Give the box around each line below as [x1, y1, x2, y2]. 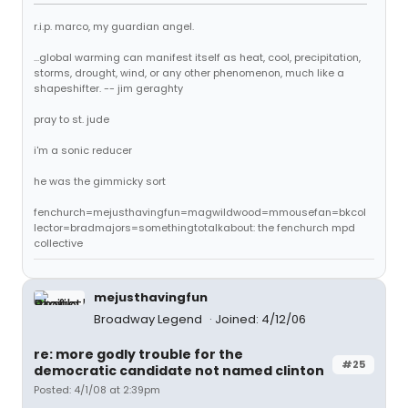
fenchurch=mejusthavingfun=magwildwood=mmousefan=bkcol [34, 205, 366, 219]
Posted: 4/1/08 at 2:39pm [34, 382, 160, 397]
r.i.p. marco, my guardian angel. [34, 19, 194, 34]
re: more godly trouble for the [34, 345, 243, 363]
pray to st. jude [34, 112, 109, 127]
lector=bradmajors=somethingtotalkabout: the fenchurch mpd [34, 220, 355, 235]
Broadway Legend [94, 311, 205, 328]
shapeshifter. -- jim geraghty [34, 81, 183, 96]
